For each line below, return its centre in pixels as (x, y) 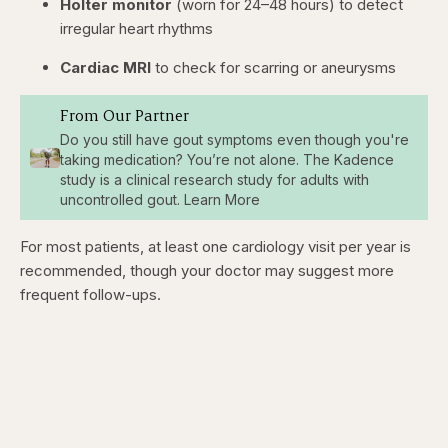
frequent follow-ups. (90, 295)
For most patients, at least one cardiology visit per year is (215, 247)
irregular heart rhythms (136, 29)
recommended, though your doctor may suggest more (207, 271)
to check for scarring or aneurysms (273, 68)
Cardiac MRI (105, 68)
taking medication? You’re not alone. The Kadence (226, 160)
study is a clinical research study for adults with (214, 180)
